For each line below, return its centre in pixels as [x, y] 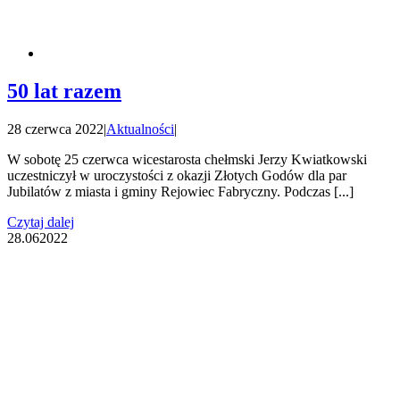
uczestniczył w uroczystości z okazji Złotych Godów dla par [177, 175]
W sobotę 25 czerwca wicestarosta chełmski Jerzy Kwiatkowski [187, 159]
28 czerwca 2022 [55, 129]
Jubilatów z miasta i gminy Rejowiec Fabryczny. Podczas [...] [180, 191]
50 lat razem [64, 91]
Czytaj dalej [41, 221]
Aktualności [140, 129]
